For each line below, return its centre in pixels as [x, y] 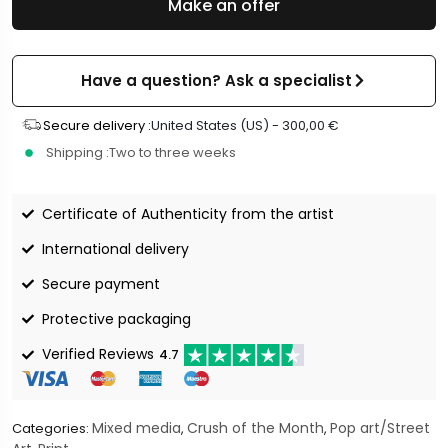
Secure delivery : [96, 125]
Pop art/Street [380, 428]
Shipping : [77, 152]
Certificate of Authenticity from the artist [188, 213]
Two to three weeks [172, 152]
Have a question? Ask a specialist [216, 80]
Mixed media [136, 428]
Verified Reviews [98, 354]
